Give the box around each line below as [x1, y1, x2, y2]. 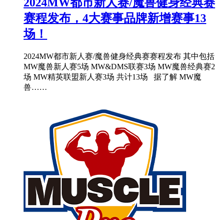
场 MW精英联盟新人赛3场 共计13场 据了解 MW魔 [24, 72, 201, 81]
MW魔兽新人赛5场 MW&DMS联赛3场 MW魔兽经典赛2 [24, 62, 215, 71]
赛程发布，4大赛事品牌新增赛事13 [24, 11, 206, 25]
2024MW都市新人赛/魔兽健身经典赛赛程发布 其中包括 [24, 52, 215, 60]
